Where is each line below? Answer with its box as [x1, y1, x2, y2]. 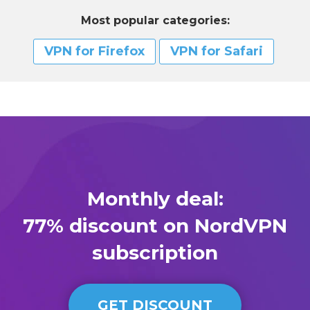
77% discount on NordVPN [23, 213, 287, 237]
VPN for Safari [170, 43, 263, 59]
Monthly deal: [86, 186, 224, 210]
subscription [92, 240, 218, 264]
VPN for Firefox [44, 43, 145, 59]
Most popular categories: [80, 13, 230, 27]
